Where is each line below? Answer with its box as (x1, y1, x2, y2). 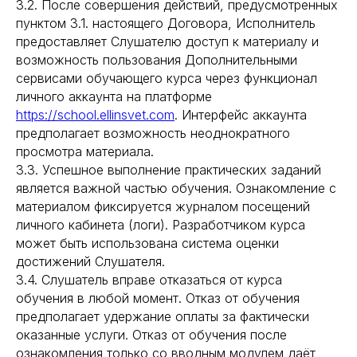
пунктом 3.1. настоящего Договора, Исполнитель (16, 15, 316, 31)
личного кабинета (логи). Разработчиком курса (16, 217, 305, 233)
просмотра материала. (16, 143, 154, 159)
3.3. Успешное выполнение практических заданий (16, 162, 321, 178)
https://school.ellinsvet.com (16, 107, 175, 123)
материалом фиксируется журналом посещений (16, 198, 310, 214)
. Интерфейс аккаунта (175, 107, 307, 123)
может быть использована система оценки (16, 235, 279, 251)
